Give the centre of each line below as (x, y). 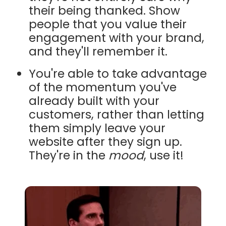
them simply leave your (97, 128)
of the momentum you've (103, 88)
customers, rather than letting (117, 115)
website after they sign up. (106, 142)
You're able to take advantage (118, 74)
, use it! (164, 156)
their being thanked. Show (105, 10)
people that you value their (108, 24)
